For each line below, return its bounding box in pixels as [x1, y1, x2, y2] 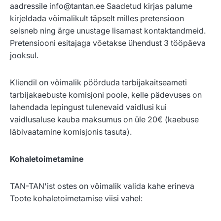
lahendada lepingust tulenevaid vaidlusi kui [10, 102, 167, 112]
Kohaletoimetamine [10, 154, 83, 164]
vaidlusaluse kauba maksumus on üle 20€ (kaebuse [10, 114, 199, 125]
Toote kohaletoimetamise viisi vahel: [10, 193, 143, 204]
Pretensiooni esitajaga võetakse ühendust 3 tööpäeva [10, 38, 206, 48]
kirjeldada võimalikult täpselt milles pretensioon [10, 13, 184, 24]
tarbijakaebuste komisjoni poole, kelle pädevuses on [10, 90, 202, 100]
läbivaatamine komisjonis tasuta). [10, 127, 134, 137]
